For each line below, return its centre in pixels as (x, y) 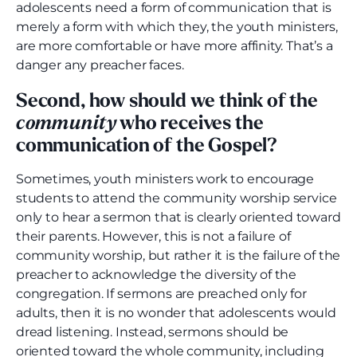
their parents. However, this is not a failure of (153, 237)
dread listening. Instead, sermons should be (153, 332)
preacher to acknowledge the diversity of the (157, 275)
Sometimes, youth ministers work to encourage (165, 179)
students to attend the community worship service (177, 198)
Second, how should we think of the (167, 102)
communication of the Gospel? (147, 147)
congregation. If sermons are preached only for (161, 294)
